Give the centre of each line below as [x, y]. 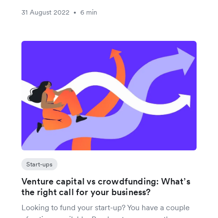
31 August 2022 [45, 12]
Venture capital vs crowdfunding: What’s [106, 181]
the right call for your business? [86, 192]
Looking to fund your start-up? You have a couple [106, 207]
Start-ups [39, 164]
